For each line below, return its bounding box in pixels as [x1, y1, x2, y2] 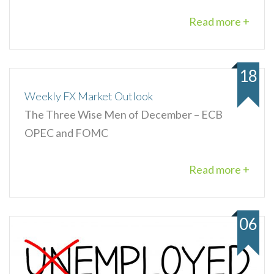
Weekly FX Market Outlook [24, 89, 153, 103]
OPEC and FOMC [24, 125, 108, 139]
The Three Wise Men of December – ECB [24, 107, 223, 121]
